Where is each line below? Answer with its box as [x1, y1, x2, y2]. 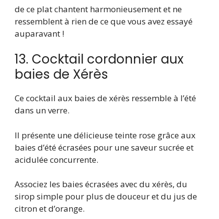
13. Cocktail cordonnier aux [15, 50, 183, 68]
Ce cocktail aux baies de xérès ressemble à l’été [15, 92, 196, 104]
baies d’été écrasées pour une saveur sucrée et [15, 141, 194, 153]
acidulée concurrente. [15, 153, 98, 165]
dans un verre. [15, 105, 69, 116]
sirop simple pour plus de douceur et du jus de [15, 191, 197, 202]
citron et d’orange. [15, 203, 85, 215]
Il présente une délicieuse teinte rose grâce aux [15, 129, 196, 141]
